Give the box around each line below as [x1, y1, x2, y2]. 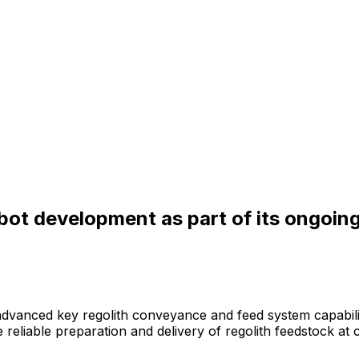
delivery [157, 322, 204, 339]
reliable [7, 322, 51, 339]
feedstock [275, 322, 334, 339]
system [268, 306, 310, 323]
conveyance [132, 306, 207, 323]
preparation [55, 322, 127, 339]
